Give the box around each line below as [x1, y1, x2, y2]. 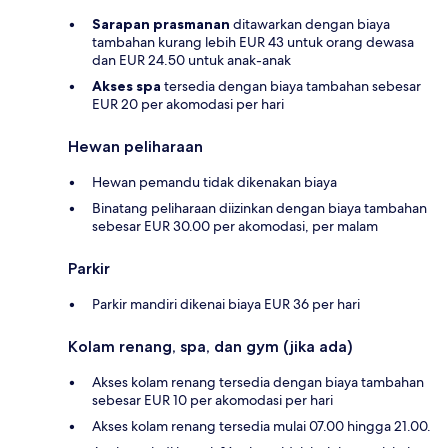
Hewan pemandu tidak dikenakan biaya [92, 172, 337, 191]
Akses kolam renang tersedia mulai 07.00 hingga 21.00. [92, 416, 431, 435]
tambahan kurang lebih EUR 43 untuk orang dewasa [92, 32, 414, 51]
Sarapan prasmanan [92, 14, 230, 33]
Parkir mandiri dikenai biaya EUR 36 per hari [92, 294, 360, 313]
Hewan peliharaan [68, 136, 203, 156]
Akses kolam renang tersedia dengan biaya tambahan [92, 372, 424, 391]
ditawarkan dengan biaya [230, 14, 390, 33]
